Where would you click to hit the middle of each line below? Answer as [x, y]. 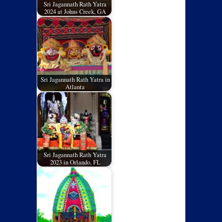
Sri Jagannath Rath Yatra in [75, 79]
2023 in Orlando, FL [75, 162]
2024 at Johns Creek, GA [75, 11]
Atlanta [75, 87]
